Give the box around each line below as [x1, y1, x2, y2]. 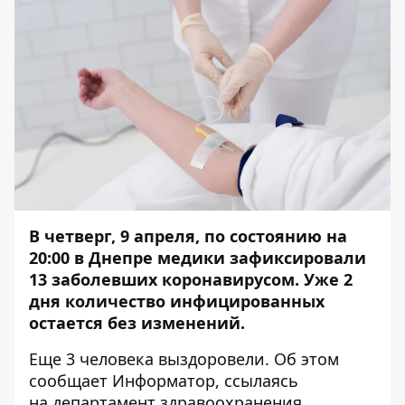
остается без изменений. [29, 312, 250, 334]
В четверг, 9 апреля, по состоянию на [29, 225, 347, 247]
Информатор [112, 370, 215, 391]
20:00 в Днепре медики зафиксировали [29, 247, 366, 268]
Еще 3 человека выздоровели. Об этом [29, 348, 339, 370]
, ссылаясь [215, 370, 298, 391]
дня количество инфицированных [29, 290, 325, 312]
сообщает [29, 370, 112, 391]
